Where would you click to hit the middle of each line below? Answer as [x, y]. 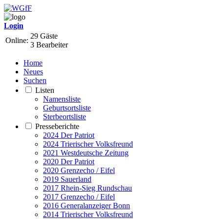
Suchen [35, 80]
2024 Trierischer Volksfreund [88, 144]
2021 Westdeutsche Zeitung [86, 153]
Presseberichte [57, 126]
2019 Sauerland [67, 179]
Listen [45, 90]
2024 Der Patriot [69, 135]
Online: [17, 40]
